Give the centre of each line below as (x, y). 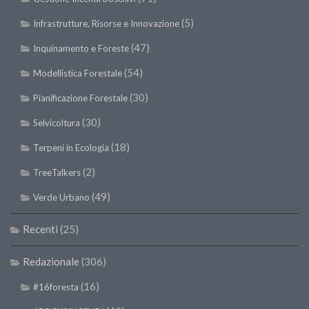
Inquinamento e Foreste (81, 49)
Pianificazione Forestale (80, 98)
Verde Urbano (61, 198)
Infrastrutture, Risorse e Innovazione (106, 24)
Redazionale (51, 262)
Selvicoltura (57, 123)
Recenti (40, 229)
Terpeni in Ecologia (71, 148)
